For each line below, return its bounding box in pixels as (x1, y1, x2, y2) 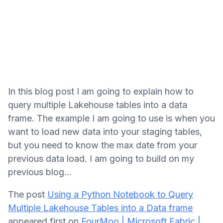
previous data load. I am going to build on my (8, 153, 194, 164)
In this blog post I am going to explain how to (8, 86, 194, 97)
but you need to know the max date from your (8, 140, 197, 151)
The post (8, 189, 47, 200)
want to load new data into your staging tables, (8, 126, 202, 137)
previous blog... (8, 167, 72, 178)
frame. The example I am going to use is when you (8, 113, 215, 124)
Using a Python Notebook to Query (47, 189, 193, 200)
